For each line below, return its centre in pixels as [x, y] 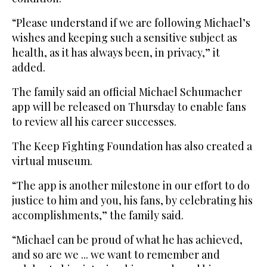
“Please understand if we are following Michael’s [131, 23]
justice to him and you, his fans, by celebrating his [132, 201]
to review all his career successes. [94, 122]
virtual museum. [52, 161]
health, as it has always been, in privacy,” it [116, 53]
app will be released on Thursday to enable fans [129, 107]
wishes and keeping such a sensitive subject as [125, 38]
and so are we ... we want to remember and [116, 255]
